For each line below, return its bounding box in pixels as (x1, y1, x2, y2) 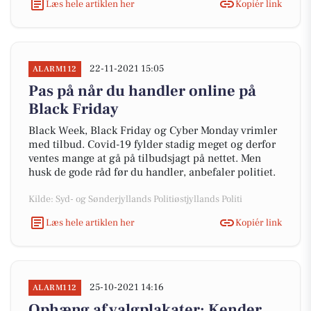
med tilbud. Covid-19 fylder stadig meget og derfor (28, 137, 276, 151)
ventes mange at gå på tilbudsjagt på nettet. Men (28, 151, 261, 165)
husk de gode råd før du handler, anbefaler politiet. (28, 165, 278, 179)
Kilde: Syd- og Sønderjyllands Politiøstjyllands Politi (28, 193, 242, 205)
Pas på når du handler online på (28, 81, 256, 101)
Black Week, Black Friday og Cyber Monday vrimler (28, 124, 277, 137)
